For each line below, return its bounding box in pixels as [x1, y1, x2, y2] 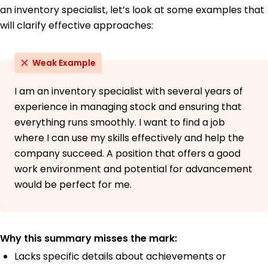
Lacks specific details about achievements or [14, 249, 226, 263]
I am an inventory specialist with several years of [14, 84, 243, 98]
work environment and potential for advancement [14, 162, 252, 176]
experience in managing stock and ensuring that [14, 99, 242, 114]
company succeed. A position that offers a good [14, 146, 240, 160]
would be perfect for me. [14, 177, 132, 191]
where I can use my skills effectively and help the [14, 130, 244, 145]
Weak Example [32, 56, 96, 69]
